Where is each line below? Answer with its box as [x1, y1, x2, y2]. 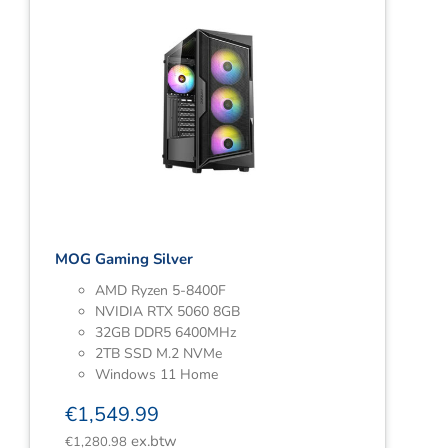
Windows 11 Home [95, 365, 218, 384]
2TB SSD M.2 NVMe [95, 344, 222, 363]
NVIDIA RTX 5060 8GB [95, 302, 240, 321]
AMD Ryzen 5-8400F [95, 281, 226, 300]
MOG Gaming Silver [55, 249, 193, 269]
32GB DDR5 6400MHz [95, 323, 236, 342]
